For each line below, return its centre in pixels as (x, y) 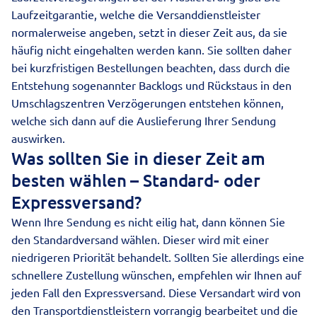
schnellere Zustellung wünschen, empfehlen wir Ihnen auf (156, 275)
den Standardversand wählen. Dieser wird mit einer (140, 239)
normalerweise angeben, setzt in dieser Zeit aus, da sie (149, 32)
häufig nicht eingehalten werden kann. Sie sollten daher (151, 50)
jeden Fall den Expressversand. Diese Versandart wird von (156, 292)
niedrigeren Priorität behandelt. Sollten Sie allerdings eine (158, 257)
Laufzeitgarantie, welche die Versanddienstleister (136, 14)
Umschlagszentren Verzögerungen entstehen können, (148, 103)
